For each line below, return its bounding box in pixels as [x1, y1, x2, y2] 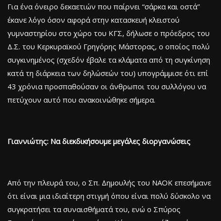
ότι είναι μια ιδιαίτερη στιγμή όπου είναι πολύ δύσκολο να [7, 190, 211, 201]
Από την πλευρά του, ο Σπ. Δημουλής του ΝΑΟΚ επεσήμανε [7, 177, 211, 187]
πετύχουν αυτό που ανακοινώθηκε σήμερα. [7, 94, 155, 105]
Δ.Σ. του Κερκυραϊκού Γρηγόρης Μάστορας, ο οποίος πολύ [7, 41, 210, 51]
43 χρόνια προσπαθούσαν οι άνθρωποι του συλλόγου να [7, 81, 206, 91]
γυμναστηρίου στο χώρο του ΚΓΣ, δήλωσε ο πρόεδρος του [7, 28, 210, 38]
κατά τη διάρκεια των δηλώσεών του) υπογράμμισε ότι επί [7, 68, 208, 78]
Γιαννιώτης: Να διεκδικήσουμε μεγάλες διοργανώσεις [7, 136, 190, 146]
